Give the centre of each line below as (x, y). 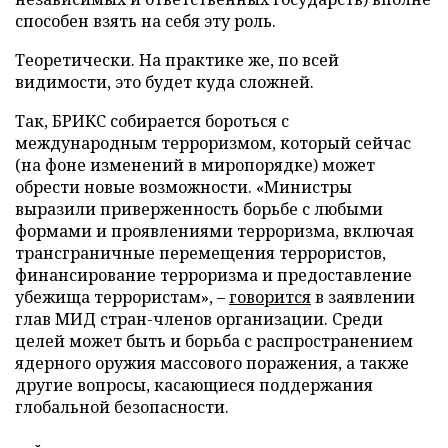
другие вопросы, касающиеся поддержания (194, 384)
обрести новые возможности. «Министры (183, 186)
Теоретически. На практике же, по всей (177, 59)
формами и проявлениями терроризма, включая (214, 230)
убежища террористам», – (122, 296)
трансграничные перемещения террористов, (200, 252)
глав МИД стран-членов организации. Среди (199, 318)
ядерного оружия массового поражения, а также (212, 362)
